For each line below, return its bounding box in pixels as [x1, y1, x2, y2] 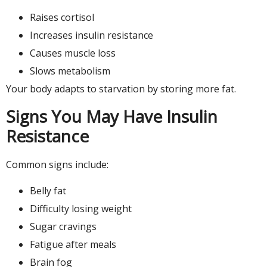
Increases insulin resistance [30, 29, 153, 42]
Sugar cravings [30, 220, 97, 233]
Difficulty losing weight [30, 202, 132, 215]
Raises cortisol [30, 11, 94, 24]
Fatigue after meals [30, 238, 116, 251]
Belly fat [30, 184, 66, 197]
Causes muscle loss [30, 46, 116, 60]
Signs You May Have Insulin [6, 104, 218, 128]
